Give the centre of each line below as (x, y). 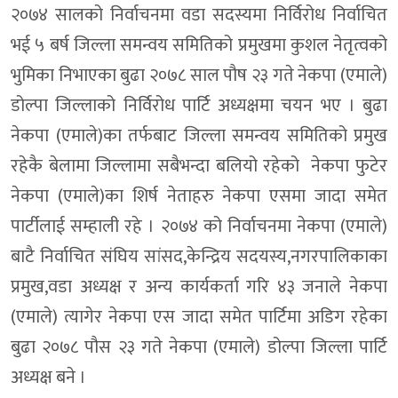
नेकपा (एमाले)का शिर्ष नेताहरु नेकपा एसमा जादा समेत (199, 196)
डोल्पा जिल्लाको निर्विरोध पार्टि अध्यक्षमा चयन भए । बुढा (199, 105)
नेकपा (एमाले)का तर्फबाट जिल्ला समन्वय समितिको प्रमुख (199, 135)
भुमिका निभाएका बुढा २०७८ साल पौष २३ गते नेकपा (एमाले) (199, 75)
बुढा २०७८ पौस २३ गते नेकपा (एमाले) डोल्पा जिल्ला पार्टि (199, 347)
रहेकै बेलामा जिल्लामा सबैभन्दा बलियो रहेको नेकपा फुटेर (199, 166)
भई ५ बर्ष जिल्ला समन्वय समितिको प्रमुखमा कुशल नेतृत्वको (199, 45)
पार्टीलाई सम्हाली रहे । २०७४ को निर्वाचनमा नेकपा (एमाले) (199, 226)
